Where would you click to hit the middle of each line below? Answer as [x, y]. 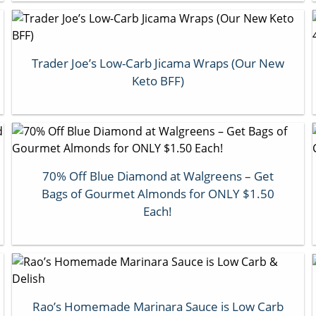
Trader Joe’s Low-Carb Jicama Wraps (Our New [158, 63]
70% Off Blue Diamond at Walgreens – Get [158, 176]
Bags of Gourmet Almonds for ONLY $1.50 [158, 193]
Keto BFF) [158, 80]
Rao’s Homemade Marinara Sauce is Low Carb [158, 306]
